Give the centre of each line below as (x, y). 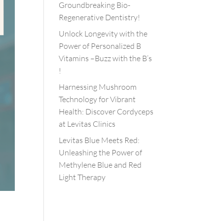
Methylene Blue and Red (100, 165)
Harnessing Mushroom (98, 87)
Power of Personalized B (100, 46)
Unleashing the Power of (101, 152)
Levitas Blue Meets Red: (99, 140)
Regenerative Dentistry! (100, 17)
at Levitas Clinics (87, 124)
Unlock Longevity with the (103, 34)
